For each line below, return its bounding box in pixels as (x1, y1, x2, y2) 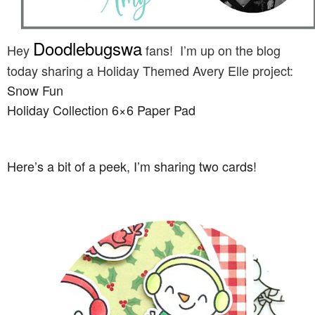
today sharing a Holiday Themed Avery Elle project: (7, 61, 293, 79)
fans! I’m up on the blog (142, 41, 281, 59)
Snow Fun (7, 81, 63, 99)
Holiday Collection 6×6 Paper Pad (7, 101, 195, 119)
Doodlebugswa (33, 36, 142, 60)
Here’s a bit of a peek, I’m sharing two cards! (7, 157, 257, 175)
